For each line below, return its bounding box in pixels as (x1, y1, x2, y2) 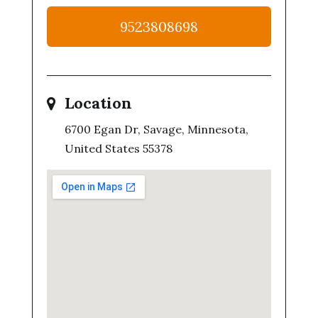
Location (64, 93, 132, 113)
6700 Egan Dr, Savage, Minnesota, (64, 122, 248, 136)
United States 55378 (64, 141, 172, 155)
